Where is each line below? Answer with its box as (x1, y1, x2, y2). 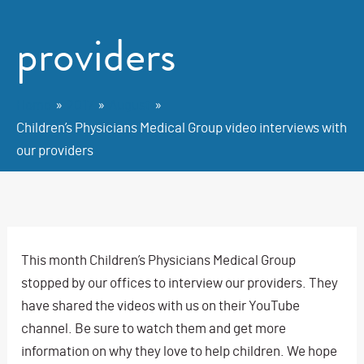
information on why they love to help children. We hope (21, 341, 338, 358)
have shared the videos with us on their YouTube (21, 296, 301, 313)
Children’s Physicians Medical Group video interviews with (16, 118, 347, 135)
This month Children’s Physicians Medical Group (21, 250, 297, 267)
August (109, 95, 151, 112)
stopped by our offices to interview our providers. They (21, 273, 339, 290)
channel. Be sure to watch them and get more (21, 318, 287, 336)
